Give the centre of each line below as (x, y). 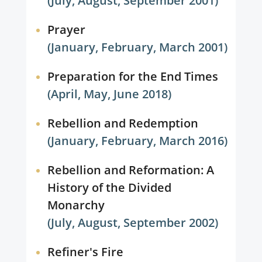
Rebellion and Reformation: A (130, 170)
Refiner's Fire (85, 252)
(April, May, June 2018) (110, 94)
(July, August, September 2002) (133, 223)
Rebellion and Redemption (123, 123)
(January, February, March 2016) (138, 141)
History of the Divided (109, 187)
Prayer (66, 30)
